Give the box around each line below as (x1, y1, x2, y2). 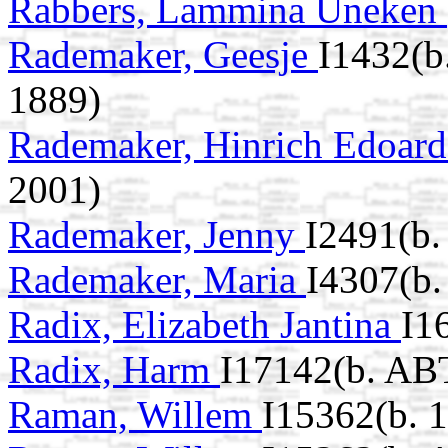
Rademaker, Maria (8, 258, 306, 302)
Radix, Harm (8, 348, 220, 392)
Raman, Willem (8, 393, 262, 437)
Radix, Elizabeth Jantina (8, 303, 401, 347)
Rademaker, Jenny (8, 213, 305, 257)
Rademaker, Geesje (8, 33, 318, 77)
